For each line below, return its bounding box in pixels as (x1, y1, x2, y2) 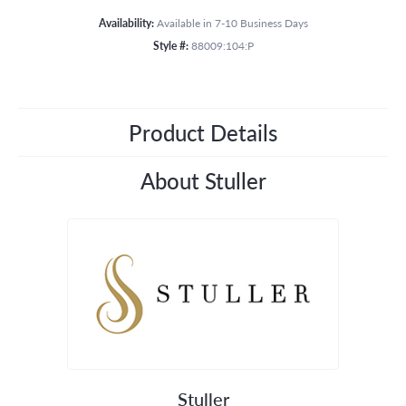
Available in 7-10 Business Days (156, 14, 308, 30)
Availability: (98, 14, 154, 30)
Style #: (152, 37, 188, 53)
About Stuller (140, 164, 266, 196)
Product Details (129, 116, 277, 148)
